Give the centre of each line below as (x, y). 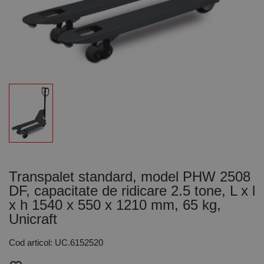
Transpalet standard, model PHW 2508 (130, 176)
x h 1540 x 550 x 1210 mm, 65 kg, (115, 205)
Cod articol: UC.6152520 (56, 242)
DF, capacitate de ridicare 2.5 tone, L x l (132, 191)
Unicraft (33, 219)
